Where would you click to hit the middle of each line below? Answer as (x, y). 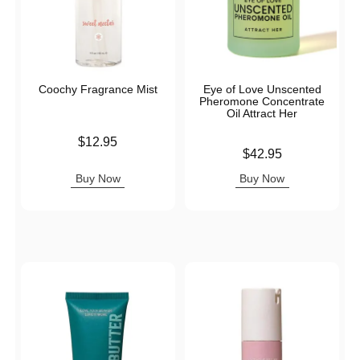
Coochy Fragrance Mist (98, 90)
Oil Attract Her (262, 114)
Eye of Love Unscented (262, 90)
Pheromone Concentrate (262, 102)
